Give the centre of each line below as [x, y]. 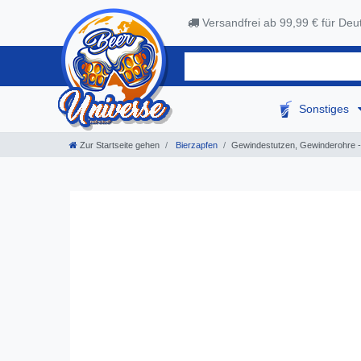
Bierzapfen [195, 145]
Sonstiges [326, 109]
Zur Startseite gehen [120, 145]
